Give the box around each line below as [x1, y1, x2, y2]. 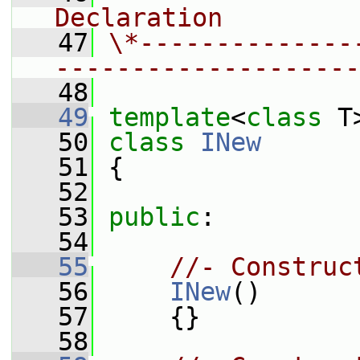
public [108, 202, 200, 231]
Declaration [55, 3, 223, 32]
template [108, 103, 231, 132]
